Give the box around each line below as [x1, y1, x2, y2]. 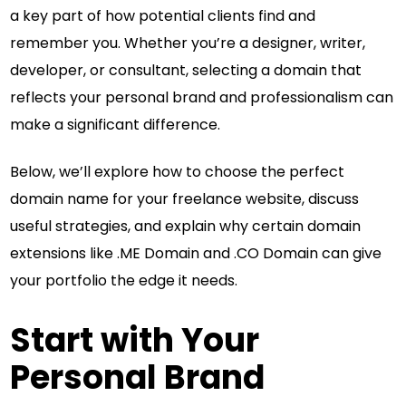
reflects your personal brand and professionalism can [10, 86, 394, 108]
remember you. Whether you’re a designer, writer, [10, 32, 366, 53]
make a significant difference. [10, 113, 221, 135]
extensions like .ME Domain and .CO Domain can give [10, 242, 382, 264]
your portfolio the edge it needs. [10, 269, 238, 291]
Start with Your [10, 316, 260, 363]
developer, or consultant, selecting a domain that [10, 59, 362, 81]
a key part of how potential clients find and [10, 5, 316, 26]
